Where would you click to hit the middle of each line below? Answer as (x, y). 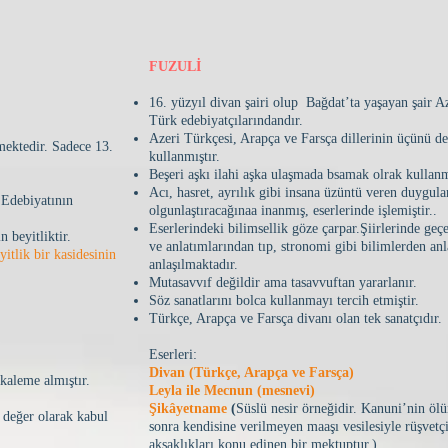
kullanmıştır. (184, 156)
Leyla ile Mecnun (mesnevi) (232, 390)
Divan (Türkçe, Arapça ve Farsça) (251, 372)
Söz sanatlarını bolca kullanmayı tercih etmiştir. (284, 300)
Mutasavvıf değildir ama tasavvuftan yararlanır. (283, 282)
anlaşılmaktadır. (193, 264)
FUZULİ (175, 66)
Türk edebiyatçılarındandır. (226, 120)
